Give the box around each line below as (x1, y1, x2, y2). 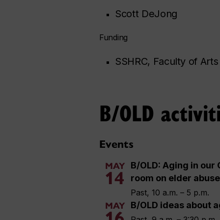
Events (99, 137, 134, 151)
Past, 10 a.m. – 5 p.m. (131, 188, 209, 198)
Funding (99, 32, 128, 43)
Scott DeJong (115, 8, 177, 20)
